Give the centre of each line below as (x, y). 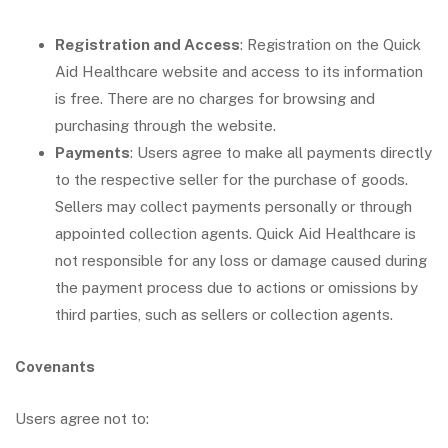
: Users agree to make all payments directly (281, 152)
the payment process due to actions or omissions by (236, 287)
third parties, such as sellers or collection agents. (224, 314)
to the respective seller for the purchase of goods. (231, 179)
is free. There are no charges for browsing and (215, 98)
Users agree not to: (82, 418)
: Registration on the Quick (330, 44)
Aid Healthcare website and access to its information (239, 71)
